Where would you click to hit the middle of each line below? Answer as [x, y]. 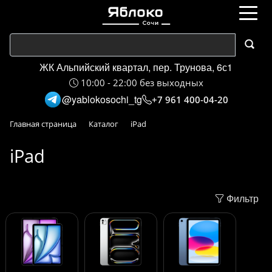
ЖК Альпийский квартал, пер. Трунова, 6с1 [136, 67]
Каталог [104, 124]
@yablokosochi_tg [102, 99]
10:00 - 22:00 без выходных [141, 83]
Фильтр [241, 198]
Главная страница [43, 124]
